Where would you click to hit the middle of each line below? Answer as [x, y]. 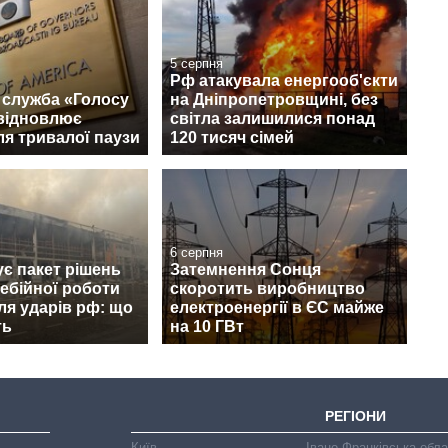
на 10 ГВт [207, 326]
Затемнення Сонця [245, 269]
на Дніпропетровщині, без [274, 99]
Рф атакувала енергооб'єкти [284, 80]
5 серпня [196, 63]
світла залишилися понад [272, 118]
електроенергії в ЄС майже [277, 307]
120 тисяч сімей [232, 137]
